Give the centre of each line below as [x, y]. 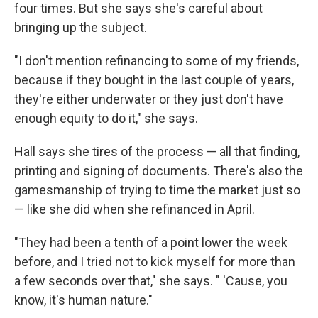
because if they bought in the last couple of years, [154, 80]
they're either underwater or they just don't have [149, 99]
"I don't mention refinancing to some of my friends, [157, 61]
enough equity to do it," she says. [106, 118]
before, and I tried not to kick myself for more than [155, 262]
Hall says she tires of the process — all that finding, [157, 152]
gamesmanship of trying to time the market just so [157, 190]
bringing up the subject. [81, 27]
